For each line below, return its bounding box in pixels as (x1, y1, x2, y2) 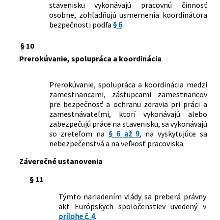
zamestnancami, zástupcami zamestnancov (49, 89, 207, 99)
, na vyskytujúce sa (139, 128, 207, 138)
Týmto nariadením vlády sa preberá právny (58, 191, 206, 201)
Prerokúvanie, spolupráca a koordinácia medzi (49, 79, 207, 89)
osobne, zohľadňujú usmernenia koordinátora (49, 9, 207, 20)
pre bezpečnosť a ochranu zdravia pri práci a (49, 99, 207, 109)
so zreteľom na (49, 128, 109, 138)
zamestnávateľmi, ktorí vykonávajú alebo (49, 109, 207, 119)
